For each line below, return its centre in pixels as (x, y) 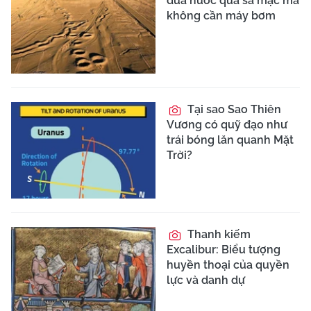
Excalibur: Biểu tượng (224, 249)
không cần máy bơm (221, 15)
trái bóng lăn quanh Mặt (230, 140)
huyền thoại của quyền (228, 264)
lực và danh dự (206, 280)
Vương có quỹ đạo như (227, 125)
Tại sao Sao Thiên (233, 110)
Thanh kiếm (218, 234)
